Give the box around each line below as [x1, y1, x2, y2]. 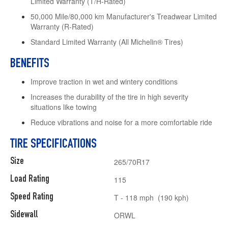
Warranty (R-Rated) [31, 21, 94, 32]
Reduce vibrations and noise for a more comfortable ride [31, 117, 212, 127]
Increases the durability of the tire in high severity [31, 91, 188, 102]
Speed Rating [10, 192, 53, 202]
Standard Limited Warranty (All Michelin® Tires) [31, 36, 183, 47]
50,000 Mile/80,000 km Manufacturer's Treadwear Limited [31, 11, 217, 21]
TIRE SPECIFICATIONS [10, 137, 97, 151]
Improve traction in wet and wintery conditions [31, 76, 178, 87]
